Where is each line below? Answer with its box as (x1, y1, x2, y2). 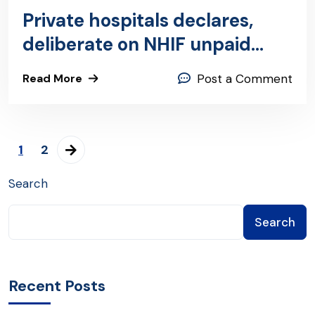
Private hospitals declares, (22, 8, 253, 33)
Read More (22, 71, 82, 86)
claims (22, 56, 79, 81)
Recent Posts (8, 276, 105, 297)
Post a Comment (197, 71, 292, 87)
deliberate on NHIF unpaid (22, 32, 251, 57)
